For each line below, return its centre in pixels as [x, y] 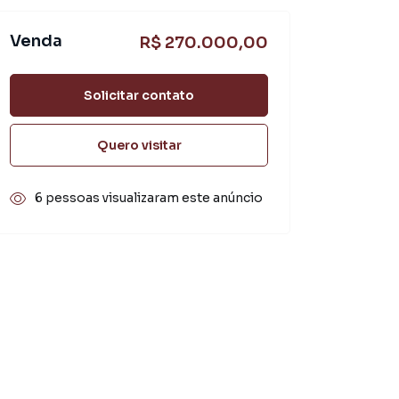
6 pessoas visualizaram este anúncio [149, 198]
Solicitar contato [139, 95]
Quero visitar [139, 145]
